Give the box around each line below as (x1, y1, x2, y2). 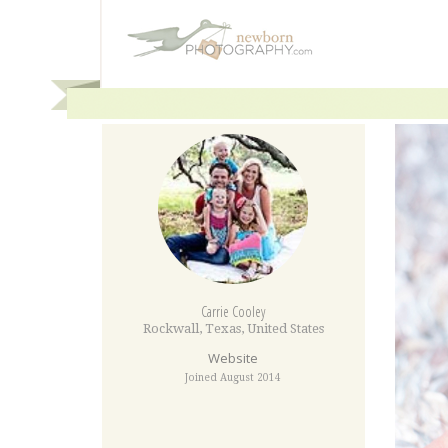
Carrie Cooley (201, 302, 266, 321)
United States (246, 321, 324, 336)
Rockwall (142, 321, 199, 336)
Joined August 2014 (185, 372, 282, 383)
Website (208, 349, 259, 367)
